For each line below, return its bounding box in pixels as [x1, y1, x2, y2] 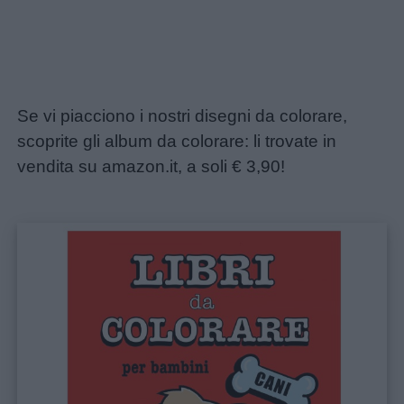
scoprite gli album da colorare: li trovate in [17, 132, 337, 151]
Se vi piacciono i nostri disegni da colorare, [17, 106, 348, 126]
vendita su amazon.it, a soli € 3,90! [17, 157, 286, 177]
